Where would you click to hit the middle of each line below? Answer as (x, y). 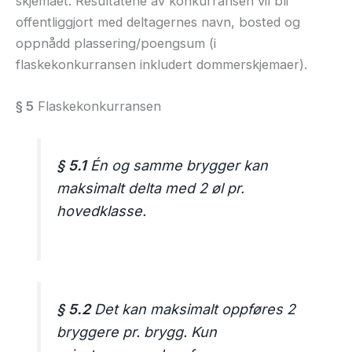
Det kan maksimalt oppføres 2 (193, 310)
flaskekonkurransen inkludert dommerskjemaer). (161, 65)
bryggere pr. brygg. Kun (137, 332)
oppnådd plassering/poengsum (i (116, 44)
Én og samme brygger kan (178, 166)
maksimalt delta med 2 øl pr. (151, 189)
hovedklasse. (102, 211)
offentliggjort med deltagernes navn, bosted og (158, 22)
